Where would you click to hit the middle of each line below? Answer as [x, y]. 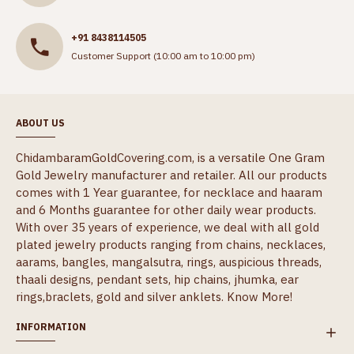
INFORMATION [51, 327]
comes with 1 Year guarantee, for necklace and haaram [169, 193]
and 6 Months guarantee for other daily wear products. [166, 210]
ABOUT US [40, 123]
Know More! [260, 297]
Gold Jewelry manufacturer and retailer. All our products [171, 175]
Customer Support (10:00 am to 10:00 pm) [163, 55]
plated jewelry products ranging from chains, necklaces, [171, 245]
